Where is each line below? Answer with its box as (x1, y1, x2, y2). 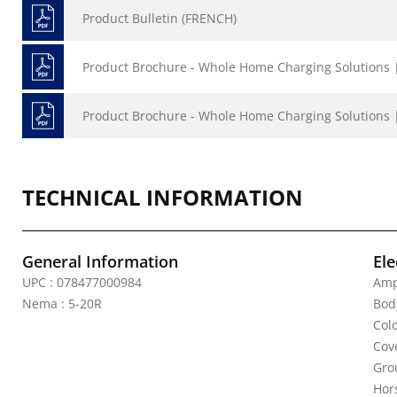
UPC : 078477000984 (22, 274, 142, 291)
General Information (22, 251, 178, 272)
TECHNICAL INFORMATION (22, 183, 303, 212)
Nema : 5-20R (22, 295, 102, 312)
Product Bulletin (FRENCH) (82, 10, 237, 27)
